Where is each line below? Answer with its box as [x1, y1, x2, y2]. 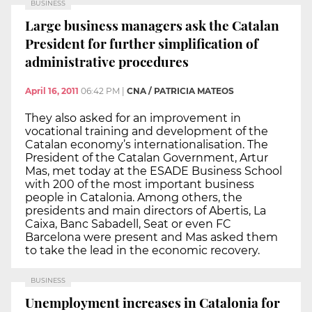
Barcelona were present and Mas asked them [25, 230, 278, 244]
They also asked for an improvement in [25, 111, 241, 125]
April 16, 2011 [25, 85, 79, 96]
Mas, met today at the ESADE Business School [25, 164, 282, 178]
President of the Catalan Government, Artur [25, 150, 268, 164]
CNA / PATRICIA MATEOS [127, 85, 234, 96]
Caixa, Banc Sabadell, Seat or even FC [25, 217, 231, 231]
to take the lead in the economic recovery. [25, 243, 260, 257]
